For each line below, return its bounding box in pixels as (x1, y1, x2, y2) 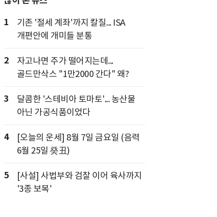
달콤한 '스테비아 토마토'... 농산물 (16, 93, 135, 105)
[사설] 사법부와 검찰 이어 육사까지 (16, 170, 142, 181)
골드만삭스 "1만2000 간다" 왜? (16, 68, 129, 79)
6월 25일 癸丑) (16, 144, 70, 156)
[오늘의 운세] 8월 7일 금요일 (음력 (16, 131, 140, 143)
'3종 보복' (16, 183, 51, 194)
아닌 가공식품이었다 (16, 106, 91, 118)
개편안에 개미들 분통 (16, 30, 92, 41)
